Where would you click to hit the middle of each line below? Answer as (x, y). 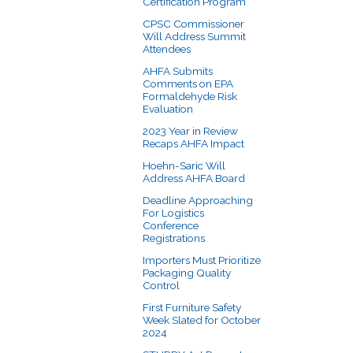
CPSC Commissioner (193, 23)
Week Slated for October (202, 320)
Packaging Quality (187, 272)
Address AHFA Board (194, 178)
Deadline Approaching (198, 200)
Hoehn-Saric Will (184, 165)
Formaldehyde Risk (190, 96)
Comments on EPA (188, 83)
